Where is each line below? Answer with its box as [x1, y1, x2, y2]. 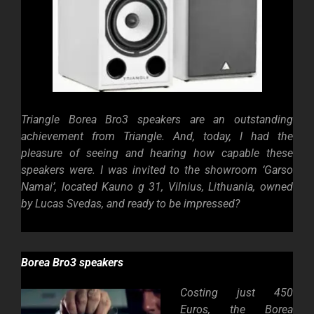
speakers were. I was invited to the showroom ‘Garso [21, 163, 293, 177]
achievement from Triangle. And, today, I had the [21, 130, 293, 144]
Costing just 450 [180, 286, 293, 300]
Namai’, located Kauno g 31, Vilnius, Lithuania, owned [21, 180, 293, 194]
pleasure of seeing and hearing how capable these [21, 146, 293, 161]
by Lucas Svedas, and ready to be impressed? [21, 197, 240, 211]
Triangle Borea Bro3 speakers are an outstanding [21, 113, 293, 127]
